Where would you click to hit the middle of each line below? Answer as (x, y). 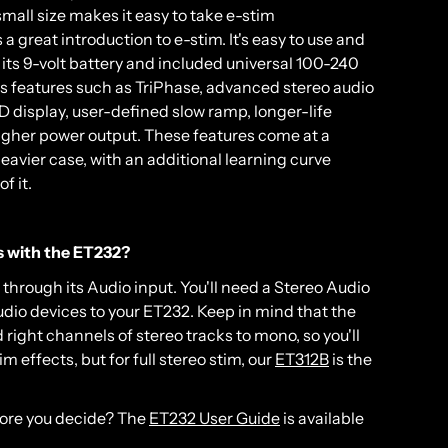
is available (322, 417)
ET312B (302, 358)
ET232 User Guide (214, 417)
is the (350, 358)
